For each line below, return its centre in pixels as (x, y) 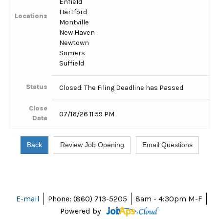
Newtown (74, 43)
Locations (31, 16)
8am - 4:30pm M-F (169, 199)
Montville (74, 22)
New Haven (77, 33)
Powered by (81, 211)
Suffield (72, 63)
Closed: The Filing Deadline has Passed (121, 88)
